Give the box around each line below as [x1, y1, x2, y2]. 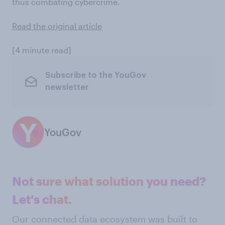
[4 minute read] [12, 45, 71, 55]
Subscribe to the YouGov [45, 71, 146, 79]
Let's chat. [12, 192, 72, 206]
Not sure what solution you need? [12, 174, 206, 188]
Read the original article [12, 21, 102, 31]
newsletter [45, 83, 89, 91]
